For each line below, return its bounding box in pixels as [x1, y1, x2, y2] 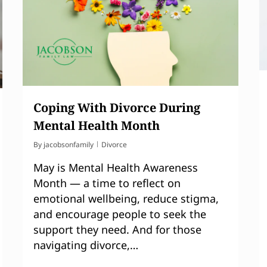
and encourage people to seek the [33, 206, 206, 221]
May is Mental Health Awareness [33, 160, 198, 175]
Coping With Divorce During [33, 99, 200, 116]
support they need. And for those [33, 222, 201, 237]
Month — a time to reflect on [33, 175, 181, 190]
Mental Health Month [33, 117, 160, 133]
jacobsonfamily [44, 139, 94, 150]
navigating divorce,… [33, 237, 138, 252]
